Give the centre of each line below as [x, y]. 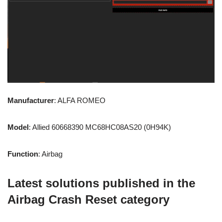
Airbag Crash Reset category [88, 199]
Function [23, 154]
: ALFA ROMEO [80, 100]
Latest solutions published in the [101, 183]
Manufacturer [31, 100]
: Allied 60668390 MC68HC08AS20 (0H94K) [100, 127]
